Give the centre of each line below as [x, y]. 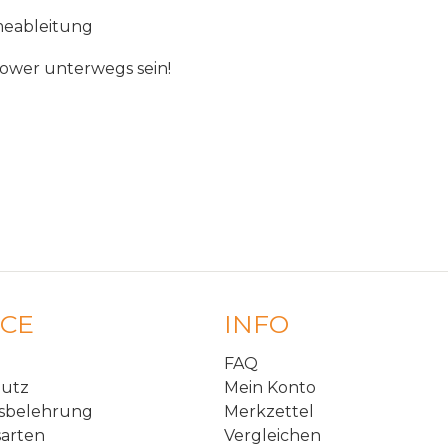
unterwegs [88, 69]
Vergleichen [272, 436]
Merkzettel [269, 412]
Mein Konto [270, 388]
